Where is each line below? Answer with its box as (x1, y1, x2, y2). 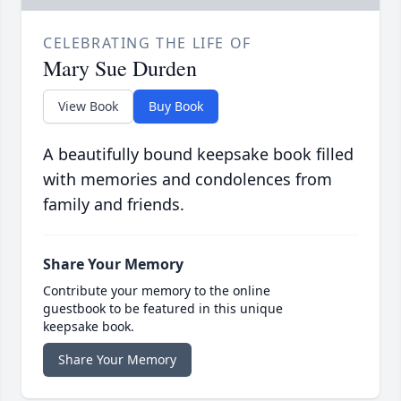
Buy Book (149, 98, 203, 115)
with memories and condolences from (43, 168, 332, 191)
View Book (58, 98, 118, 115)
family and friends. (43, 193, 184, 216)
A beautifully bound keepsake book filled (43, 143, 354, 166)
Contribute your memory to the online (43, 282, 270, 300)
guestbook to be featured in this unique (43, 300, 283, 318)
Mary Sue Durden (43, 54, 197, 83)
